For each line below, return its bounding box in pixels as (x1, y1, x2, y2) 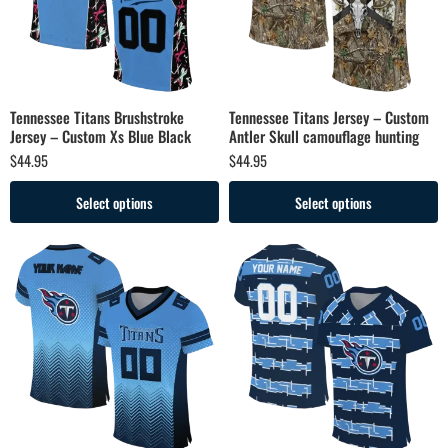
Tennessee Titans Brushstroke (10, 106, 184, 128)
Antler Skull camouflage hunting (229, 125, 419, 147)
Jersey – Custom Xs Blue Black (10, 125, 191, 147)
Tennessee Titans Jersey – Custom (229, 106, 429, 128)
